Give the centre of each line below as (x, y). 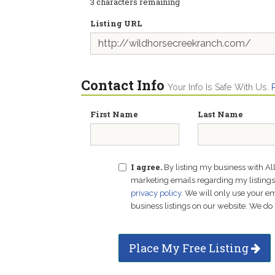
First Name (114, 114)
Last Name (220, 114)
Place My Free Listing (190, 248)
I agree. (146, 167)
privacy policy (156, 193)
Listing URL (116, 23)
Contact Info (123, 85)
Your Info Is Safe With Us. (219, 87)
